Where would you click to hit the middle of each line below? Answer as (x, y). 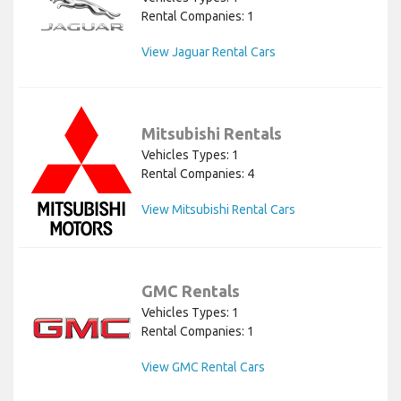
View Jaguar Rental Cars (209, 51)
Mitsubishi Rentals (212, 133)
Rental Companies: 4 (198, 173)
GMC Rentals (191, 290)
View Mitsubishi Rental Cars (218, 209)
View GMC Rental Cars (203, 367)
